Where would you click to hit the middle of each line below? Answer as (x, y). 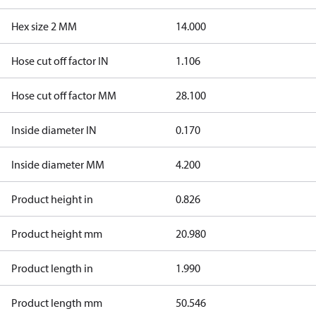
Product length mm (57, 303)
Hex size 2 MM (44, 26)
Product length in (52, 268)
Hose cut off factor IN (60, 61)
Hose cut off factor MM (64, 95)
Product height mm (57, 233)
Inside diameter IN (54, 130)
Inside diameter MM (58, 164)
